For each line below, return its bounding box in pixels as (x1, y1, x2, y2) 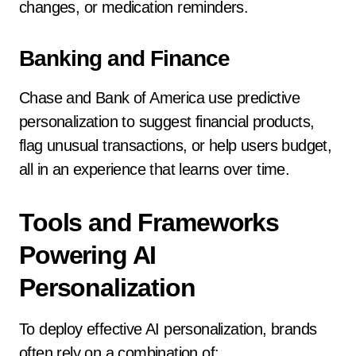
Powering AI (19, 241, 157, 269)
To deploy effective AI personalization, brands (19, 320, 317, 338)
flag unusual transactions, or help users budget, (19, 137, 332, 154)
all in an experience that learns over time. (19, 161, 290, 178)
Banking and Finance (19, 46, 230, 71)
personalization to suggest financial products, (19, 113, 315, 130)
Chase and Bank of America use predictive (19, 89, 300, 106)
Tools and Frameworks (19, 208, 279, 237)
